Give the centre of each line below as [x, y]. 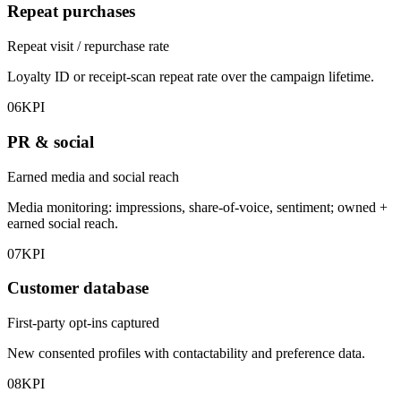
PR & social [51, 141]
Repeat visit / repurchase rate [88, 47]
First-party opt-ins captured [83, 322]
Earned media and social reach [93, 176]
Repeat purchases [71, 12]
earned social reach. [63, 223]
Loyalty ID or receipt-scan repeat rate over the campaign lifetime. [191, 77]
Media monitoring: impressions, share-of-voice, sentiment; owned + [197, 207]
